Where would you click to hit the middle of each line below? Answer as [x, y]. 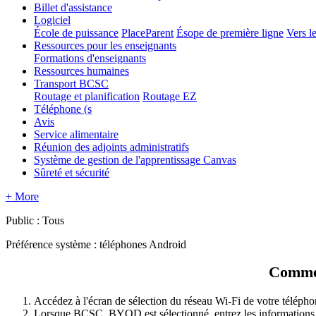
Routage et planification [87, 96]
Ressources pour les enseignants [105, 45]
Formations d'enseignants [90, 58]
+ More [22, 196]
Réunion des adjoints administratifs [111, 147]
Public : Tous [35, 220]
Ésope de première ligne [230, 32]
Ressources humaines [81, 71]
